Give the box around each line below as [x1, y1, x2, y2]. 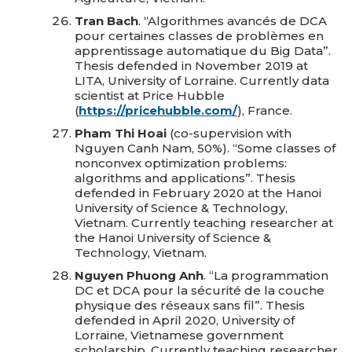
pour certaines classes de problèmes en [75, 28, 324, 43]
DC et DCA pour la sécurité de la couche [75, 283, 324, 298]
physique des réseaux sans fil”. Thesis [75, 298, 305, 313]
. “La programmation [203, 268, 328, 283]
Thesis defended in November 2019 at [75, 58, 308, 73]
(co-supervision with [167, 126, 291, 141]
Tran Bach [75, 13, 138, 28]
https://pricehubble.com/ [79, 103, 237, 118]
